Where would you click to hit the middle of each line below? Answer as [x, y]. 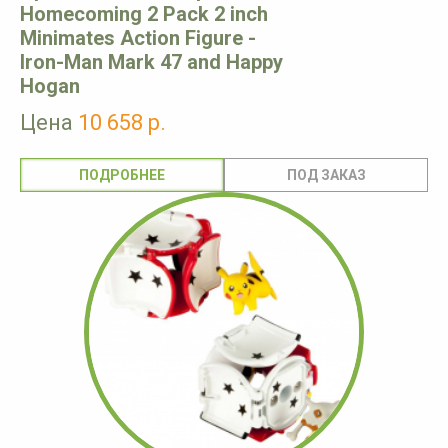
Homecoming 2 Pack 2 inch [144, 14]
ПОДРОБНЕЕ [122, 175]
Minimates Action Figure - [138, 38]
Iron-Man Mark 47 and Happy [151, 62]
